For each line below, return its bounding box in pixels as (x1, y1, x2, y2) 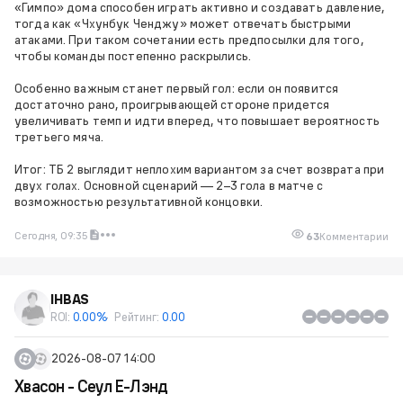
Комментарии (319, 228, 389, 243)
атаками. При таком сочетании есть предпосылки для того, (14, 31, 364, 48)
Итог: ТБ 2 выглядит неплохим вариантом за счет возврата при (14, 160, 385, 177)
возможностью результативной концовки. (14, 193, 264, 210)
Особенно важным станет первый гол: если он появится (14, 79, 339, 96)
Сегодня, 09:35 (14, 228, 88, 242)
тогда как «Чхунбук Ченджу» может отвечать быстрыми (14, 14, 352, 31)
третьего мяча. (14, 128, 103, 145)
